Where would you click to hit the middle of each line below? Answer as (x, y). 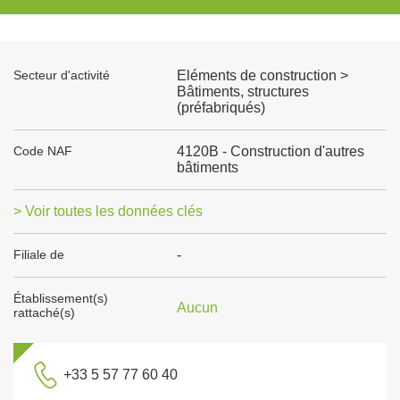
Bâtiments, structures (242, 92)
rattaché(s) (44, 312)
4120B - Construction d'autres (270, 151)
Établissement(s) (61, 298)
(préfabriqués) (221, 108)
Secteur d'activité (62, 75)
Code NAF (43, 151)
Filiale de (39, 254)
